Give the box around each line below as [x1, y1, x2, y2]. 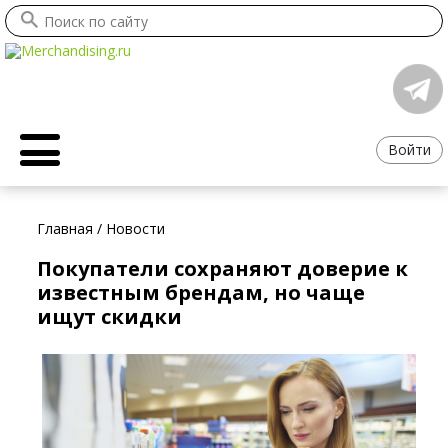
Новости [106, 219, 166, 239]
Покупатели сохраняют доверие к [37, 255, 409, 283]
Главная [37, 219, 94, 239]
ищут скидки [37, 303, 183, 331]
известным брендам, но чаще [37, 279, 366, 307]
